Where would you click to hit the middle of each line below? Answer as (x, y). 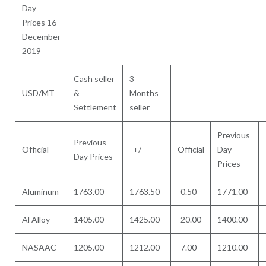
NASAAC (39, 247)
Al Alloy (36, 219)
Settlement (95, 107)
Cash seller (94, 79)
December (42, 37)
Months (144, 93)
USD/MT (39, 93)
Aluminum (41, 191)
